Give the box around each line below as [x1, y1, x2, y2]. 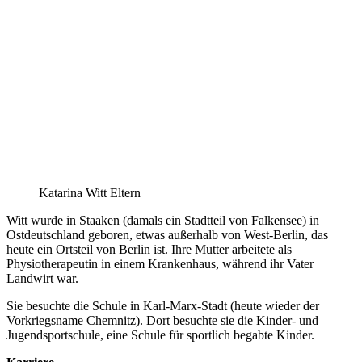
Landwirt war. [6, 271, 78, 285]
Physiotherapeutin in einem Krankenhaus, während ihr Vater [6, 256, 314, 271]
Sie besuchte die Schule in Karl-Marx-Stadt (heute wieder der [6, 298, 319, 313]
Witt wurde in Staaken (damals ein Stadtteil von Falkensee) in [6, 213, 319, 227]
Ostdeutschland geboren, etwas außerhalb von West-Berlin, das [6, 227, 328, 242]
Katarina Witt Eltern [39, 185, 141, 200]
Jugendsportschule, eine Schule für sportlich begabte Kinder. [6, 327, 314, 342]
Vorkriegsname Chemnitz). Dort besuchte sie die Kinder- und [6, 313, 318, 327]
